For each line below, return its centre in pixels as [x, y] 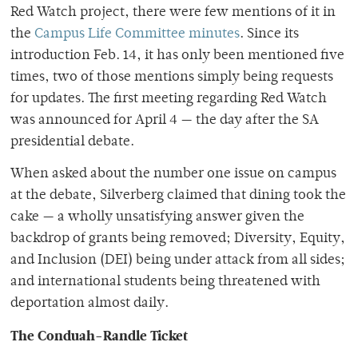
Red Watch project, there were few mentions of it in [173, 12]
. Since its [269, 34]
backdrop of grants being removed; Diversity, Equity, [178, 239]
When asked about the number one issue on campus [173, 174]
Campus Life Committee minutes [137, 34]
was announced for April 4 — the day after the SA [165, 120]
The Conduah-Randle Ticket [99, 335]
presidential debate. [72, 142]
